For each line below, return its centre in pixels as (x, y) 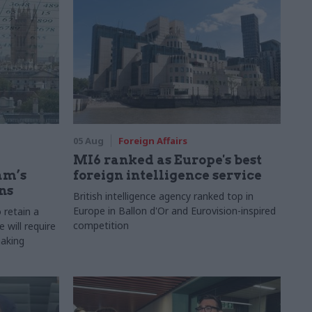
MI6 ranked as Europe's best (167, 160)
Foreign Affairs (153, 141)
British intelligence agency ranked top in (163, 196)
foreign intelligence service (167, 175)
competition (101, 225)
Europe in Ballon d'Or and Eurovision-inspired (174, 211)
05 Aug (88, 141)
